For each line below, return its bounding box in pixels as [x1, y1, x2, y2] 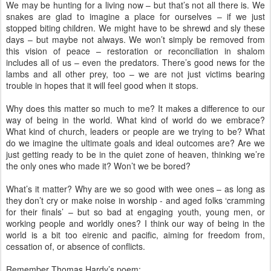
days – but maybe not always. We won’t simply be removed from [6, 33, 265, 45]
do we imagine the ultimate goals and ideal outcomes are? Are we [6, 137, 265, 149]
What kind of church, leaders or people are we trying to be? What [6, 125, 265, 137]
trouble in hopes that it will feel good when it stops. [6, 79, 198, 91]
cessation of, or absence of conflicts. [6, 240, 145, 252]
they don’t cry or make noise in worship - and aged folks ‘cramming [6, 194, 265, 206]
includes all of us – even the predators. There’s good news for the [6, 56, 265, 68]
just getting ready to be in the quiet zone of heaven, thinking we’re [6, 148, 265, 160]
